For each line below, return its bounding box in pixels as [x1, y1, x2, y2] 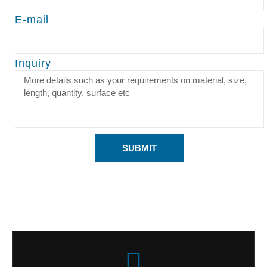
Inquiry [15, 57, 51, 70]
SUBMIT [122, 143, 157, 154]
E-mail [15, 13, 49, 26]
